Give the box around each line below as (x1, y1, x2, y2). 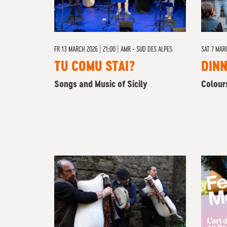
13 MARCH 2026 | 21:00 (61, 46, 116, 53)
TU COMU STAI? (54, 61, 135, 74)
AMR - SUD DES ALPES (121, 46, 172, 53)
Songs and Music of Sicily (54, 80, 147, 89)
